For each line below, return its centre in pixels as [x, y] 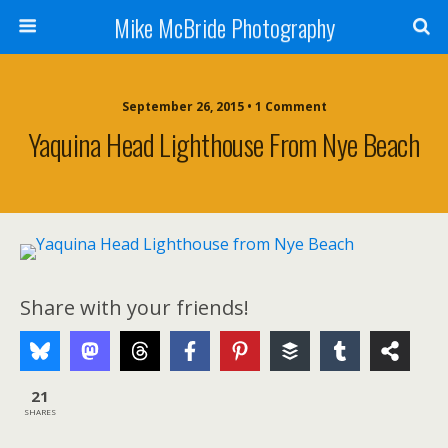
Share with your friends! [134, 307]
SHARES [40, 411]
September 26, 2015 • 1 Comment [224, 106]
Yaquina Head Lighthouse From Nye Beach [224, 144]
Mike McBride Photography [224, 27]
